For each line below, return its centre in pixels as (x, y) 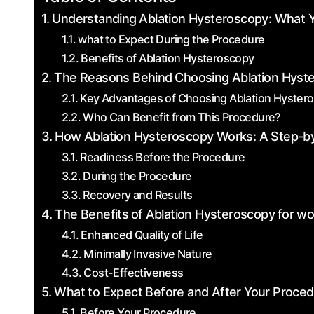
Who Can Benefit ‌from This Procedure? (182, 117)
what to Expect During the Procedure (171, 39)
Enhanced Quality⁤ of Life (142, 235)
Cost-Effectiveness (134, 273)
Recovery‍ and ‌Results (138, 195)
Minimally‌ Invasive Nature (148, 254)
